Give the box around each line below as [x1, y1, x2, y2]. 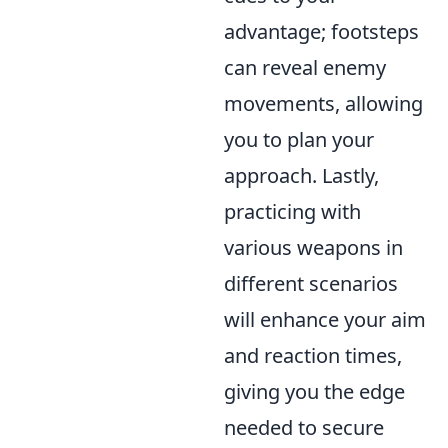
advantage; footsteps [224, 18, 419, 46]
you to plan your [224, 126, 374, 154]
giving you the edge [224, 378, 405, 406]
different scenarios [224, 270, 398, 298]
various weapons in [224, 234, 403, 262]
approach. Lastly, [224, 162, 379, 190]
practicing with [224, 198, 361, 226]
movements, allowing [224, 90, 423, 118]
